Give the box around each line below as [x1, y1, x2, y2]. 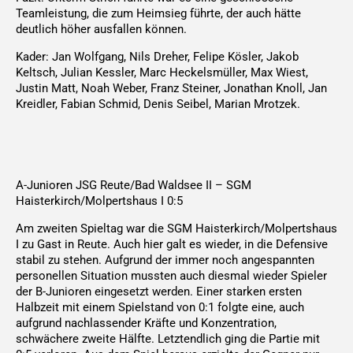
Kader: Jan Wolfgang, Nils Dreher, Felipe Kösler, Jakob [16, 49, 299, 64]
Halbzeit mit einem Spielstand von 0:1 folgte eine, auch [16, 300, 304, 314]
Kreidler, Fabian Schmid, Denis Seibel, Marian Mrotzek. [16, 96, 300, 111]
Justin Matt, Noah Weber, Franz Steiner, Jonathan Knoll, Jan [16, 80, 327, 95]
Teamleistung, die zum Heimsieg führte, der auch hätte [16, 6, 301, 21]
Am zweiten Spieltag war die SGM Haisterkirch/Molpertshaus [16, 221, 337, 236]
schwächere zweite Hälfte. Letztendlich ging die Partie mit [16, 332, 320, 346]
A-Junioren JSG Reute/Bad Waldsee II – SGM [16, 178, 251, 193]
